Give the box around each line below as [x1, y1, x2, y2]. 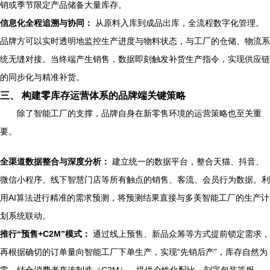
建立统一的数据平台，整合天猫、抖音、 [110, 157, 264, 166]
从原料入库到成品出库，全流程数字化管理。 [93, 18, 264, 28]
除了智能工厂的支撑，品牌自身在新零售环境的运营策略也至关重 [17, 108, 262, 118]
